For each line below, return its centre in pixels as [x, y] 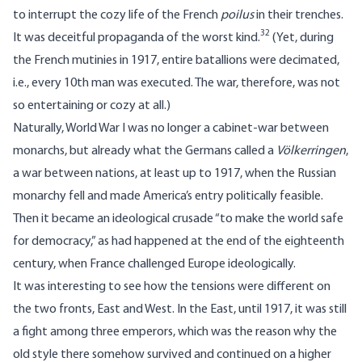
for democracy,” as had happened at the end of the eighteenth [179, 242]
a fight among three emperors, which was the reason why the [175, 333]
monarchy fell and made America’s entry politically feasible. [168, 197]
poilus [238, 16]
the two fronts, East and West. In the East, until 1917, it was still [180, 310]
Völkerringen [311, 152]
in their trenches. [300, 16]
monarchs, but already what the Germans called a [145, 152]
